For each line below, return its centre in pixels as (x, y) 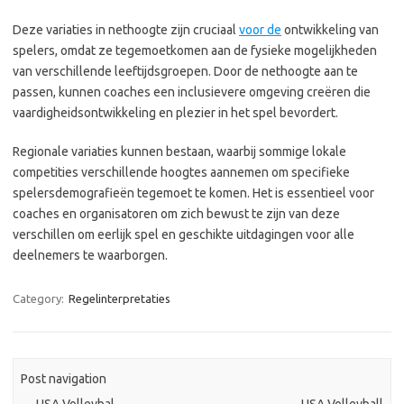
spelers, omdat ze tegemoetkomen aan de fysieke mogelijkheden (195, 50)
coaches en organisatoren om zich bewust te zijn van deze (176, 214)
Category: (40, 298)
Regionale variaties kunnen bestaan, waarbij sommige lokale (179, 151)
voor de (260, 30)
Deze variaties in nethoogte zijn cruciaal (126, 30)
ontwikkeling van (330, 30)
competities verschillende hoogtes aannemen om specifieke (181, 172)
